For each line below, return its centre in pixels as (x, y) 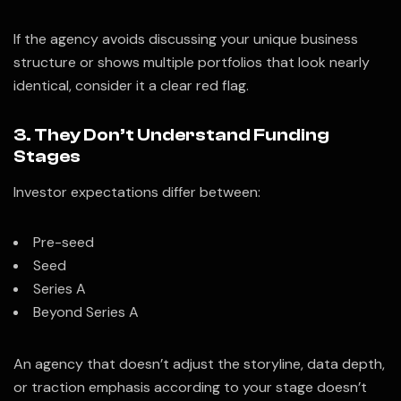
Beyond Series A (86, 311)
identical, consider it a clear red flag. (131, 85)
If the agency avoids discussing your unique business (186, 38)
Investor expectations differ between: (137, 192)
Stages (47, 156)
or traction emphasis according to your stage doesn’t (190, 387)
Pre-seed (64, 242)
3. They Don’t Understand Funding (171, 134)
